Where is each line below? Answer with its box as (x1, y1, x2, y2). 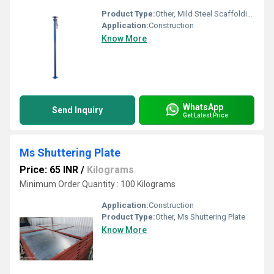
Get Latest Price (183, 111, 228, 119)
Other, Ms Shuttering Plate (155, 212, 245, 221)
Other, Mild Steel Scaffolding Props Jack (155, 9, 247, 18)
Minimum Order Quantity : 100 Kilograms (20, 179, 176, 189)
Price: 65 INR (20, 164, 78, 176)
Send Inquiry (52, 105, 103, 115)
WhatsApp (183, 102, 223, 112)
